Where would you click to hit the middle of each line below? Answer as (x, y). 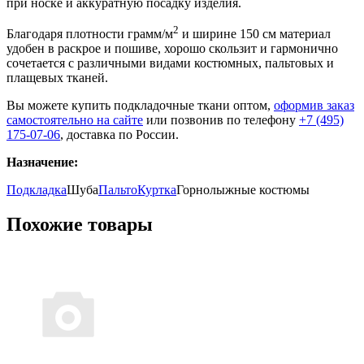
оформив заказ (314, 106)
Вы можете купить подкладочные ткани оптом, (140, 106)
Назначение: (42, 162)
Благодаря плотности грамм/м (90, 34)
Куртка (157, 190)
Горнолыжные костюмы (243, 190)
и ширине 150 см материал (255, 34)
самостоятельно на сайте (75, 120)
